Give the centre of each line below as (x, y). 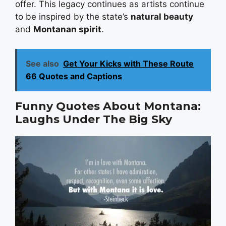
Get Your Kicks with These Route (128, 63)
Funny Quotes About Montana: (108, 106)
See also (42, 63)
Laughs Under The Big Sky (94, 119)
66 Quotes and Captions (74, 76)
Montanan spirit (67, 30)
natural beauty (162, 17)
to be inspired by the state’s (73, 17)
